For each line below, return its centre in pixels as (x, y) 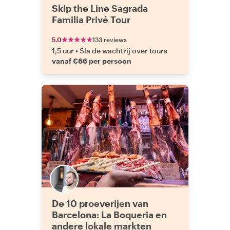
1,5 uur (63, 51)
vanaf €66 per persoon (92, 61)
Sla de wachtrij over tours (123, 51)
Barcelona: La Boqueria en (109, 215)
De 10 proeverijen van (100, 203)
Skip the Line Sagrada (100, 8)
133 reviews (110, 40)
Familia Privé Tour (91, 20)
